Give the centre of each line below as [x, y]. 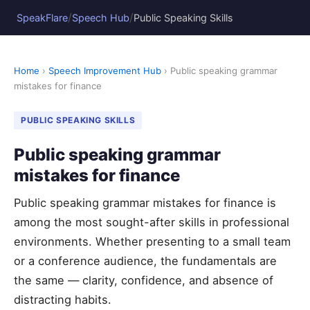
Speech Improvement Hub [105, 71]
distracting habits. [63, 300]
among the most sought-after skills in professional [152, 222]
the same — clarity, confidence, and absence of [144, 280]
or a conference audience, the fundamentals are [145, 261]
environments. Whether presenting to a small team [152, 241]
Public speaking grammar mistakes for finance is [145, 203]
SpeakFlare [42, 17]
